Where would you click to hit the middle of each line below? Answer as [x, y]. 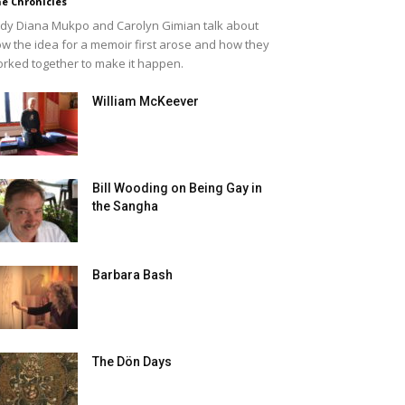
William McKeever [146, 101]
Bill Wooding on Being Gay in [177, 188]
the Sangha [125, 206]
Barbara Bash [132, 275]
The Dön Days [132, 362]
